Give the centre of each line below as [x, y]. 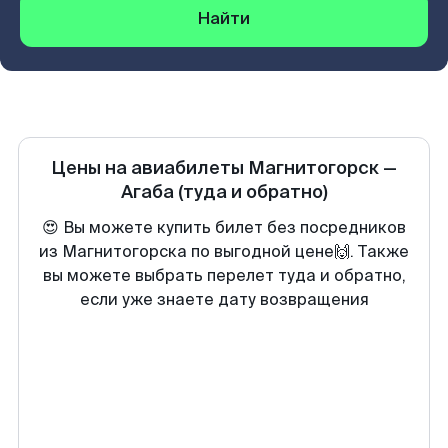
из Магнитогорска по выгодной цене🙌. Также [224, 251]
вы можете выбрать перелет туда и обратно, [224, 275]
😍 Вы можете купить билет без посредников [224, 227]
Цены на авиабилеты [149, 168]
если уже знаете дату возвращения [224, 299]
